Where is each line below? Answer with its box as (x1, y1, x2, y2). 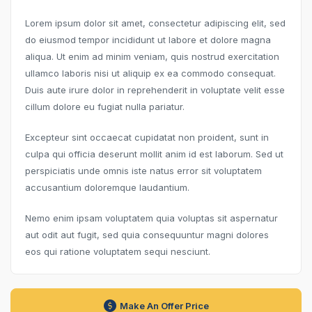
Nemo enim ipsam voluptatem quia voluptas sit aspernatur (25, 212, 278, 224)
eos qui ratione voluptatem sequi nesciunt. (25, 245, 210, 257)
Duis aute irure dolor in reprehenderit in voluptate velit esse (25, 84, 285, 95)
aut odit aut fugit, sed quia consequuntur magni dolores (25, 228, 269, 240)
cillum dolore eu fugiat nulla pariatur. (25, 100, 185, 112)
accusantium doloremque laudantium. (25, 181, 189, 193)
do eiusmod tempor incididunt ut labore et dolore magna (25, 33, 271, 45)
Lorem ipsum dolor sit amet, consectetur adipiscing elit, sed (25, 17, 286, 29)
